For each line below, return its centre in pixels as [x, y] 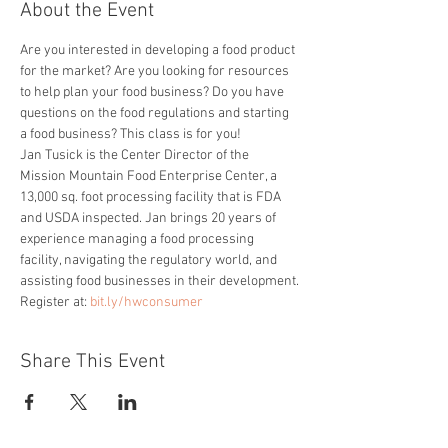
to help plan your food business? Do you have [153, 92]
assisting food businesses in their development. [159, 281]
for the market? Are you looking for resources [156, 71]
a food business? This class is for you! [130, 134]
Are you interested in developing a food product [159, 50]
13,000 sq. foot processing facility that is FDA [152, 197]
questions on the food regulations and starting [156, 113]
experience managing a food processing [138, 239]
